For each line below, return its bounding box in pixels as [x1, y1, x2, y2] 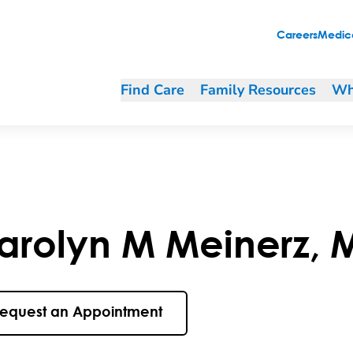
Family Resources [200, 80, 316, 99]
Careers [277, 30, 318, 41]
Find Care [121, 80, 184, 99]
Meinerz [165, 221, 310, 265]
